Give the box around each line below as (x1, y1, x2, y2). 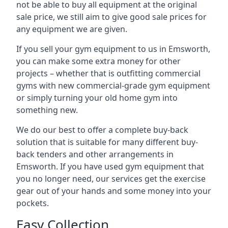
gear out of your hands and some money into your (16, 185, 211, 196)
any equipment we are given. (16, 23, 127, 35)
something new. (16, 104, 78, 116)
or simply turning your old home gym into (16, 92, 178, 103)
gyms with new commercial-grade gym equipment (16, 80, 210, 91)
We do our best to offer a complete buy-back (16, 124, 188, 135)
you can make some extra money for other (16, 55, 181, 67)
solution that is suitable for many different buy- (16, 136, 198, 148)
